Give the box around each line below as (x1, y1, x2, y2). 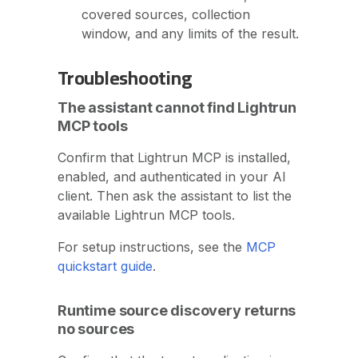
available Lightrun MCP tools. (58, 207, 235, 224)
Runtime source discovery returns (58, 302, 296, 320)
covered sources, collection (82, 6, 250, 22)
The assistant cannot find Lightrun (58, 99, 296, 117)
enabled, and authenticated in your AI (58, 169, 286, 185)
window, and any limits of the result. (82, 26, 299, 42)
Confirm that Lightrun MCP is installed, (58, 149, 291, 166)
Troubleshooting (58, 60, 193, 96)
